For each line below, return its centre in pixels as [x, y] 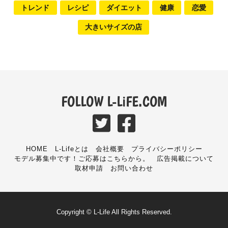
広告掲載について [185, 158]
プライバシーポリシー [167, 149]
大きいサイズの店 [113, 27]
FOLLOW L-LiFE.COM [114, 101]
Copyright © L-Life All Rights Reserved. [114, 212]
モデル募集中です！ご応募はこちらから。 [82, 158]
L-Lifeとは [72, 149]
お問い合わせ [132, 168]
